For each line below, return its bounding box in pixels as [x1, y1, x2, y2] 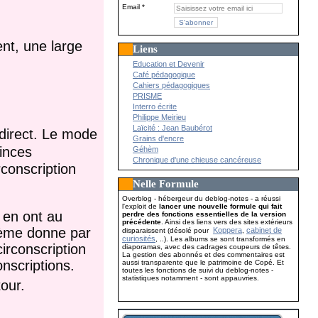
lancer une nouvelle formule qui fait [159, 202, 283, 210]
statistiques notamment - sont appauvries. [122, 274, 260, 282]
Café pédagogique [133, 70, 196, 79]
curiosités [122, 234, 156, 243]
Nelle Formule [133, 178, 199, 190]
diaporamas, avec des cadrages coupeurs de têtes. [122, 243, 292, 251]
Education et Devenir [133, 60, 205, 68]
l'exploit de [122, 202, 160, 210]
